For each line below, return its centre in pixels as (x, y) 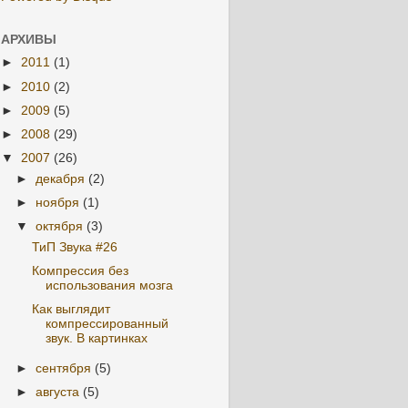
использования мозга (109, 285)
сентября (66, 368)
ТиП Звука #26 (74, 247)
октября (61, 226)
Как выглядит (71, 309)
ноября (60, 202)
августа (60, 392)
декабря (62, 178)
